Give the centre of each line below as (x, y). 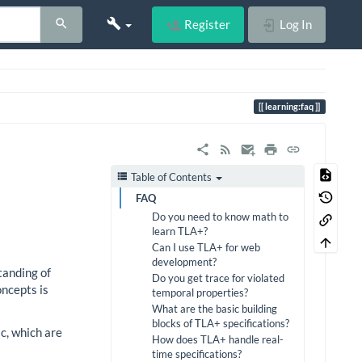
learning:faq (290, 106)
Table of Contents (171, 177)
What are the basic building (215, 309)
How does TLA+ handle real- (218, 340)
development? (184, 262)
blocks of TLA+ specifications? (221, 324)
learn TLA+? (180, 232)
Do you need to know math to (220, 217)
